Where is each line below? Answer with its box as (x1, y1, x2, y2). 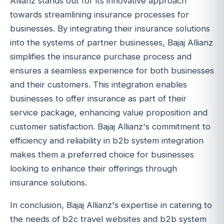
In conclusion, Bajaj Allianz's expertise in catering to (10, 200, 212, 210)
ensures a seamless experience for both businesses (10, 65, 214, 76)
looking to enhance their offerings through (10, 163, 177, 174)
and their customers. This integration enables (10, 79, 187, 90)
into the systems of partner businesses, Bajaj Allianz (10, 37, 213, 48)
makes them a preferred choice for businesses (10, 149, 194, 160)
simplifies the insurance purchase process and (10, 51, 191, 62)
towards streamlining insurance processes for (10, 9, 189, 20)
